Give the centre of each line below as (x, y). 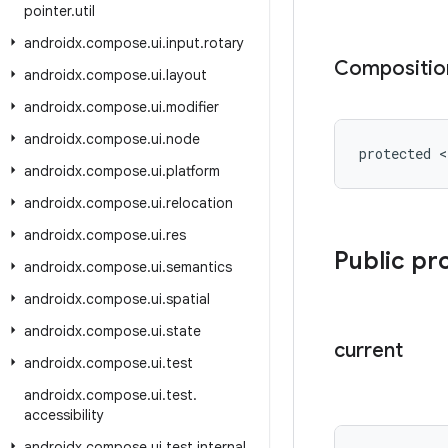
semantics (199, 267)
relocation (199, 203)
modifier (192, 107)
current (368, 350)
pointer (47, 11)
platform (193, 171)
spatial (188, 299)
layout (186, 75)
